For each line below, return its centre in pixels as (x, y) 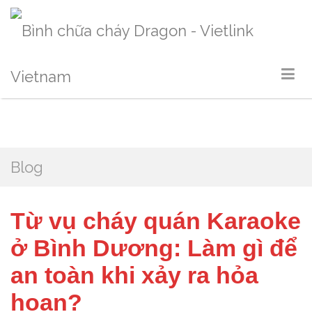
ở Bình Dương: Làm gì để (154, 248)
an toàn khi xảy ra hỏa (134, 275)
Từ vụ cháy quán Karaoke (156, 221)
